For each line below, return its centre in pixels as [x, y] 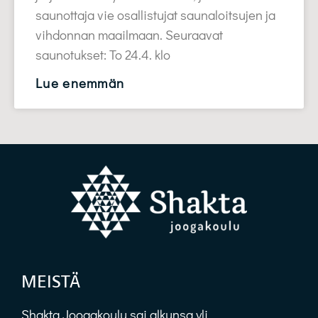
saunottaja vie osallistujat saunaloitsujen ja [155, 15]
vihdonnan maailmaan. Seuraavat [129, 35]
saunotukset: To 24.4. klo [103, 55]
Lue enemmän [80, 83]
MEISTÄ [51, 282]
